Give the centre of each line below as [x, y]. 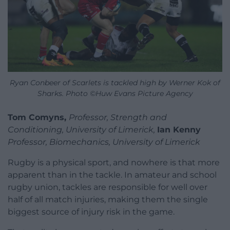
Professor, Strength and [118, 117]
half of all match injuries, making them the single [108, 199]
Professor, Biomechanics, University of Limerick [104, 142]
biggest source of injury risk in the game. [91, 212]
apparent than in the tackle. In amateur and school [112, 175]
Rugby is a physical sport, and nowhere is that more [114, 162]
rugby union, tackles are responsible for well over [108, 187]
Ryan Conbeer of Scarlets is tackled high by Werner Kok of [115, 82]
